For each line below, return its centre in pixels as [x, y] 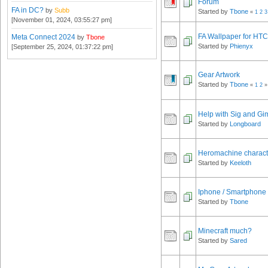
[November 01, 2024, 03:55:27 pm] [62, 19]
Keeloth [240, 163]
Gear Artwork [219, 75]
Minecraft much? [225, 231]
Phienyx [241, 46]
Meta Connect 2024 [43, 37]
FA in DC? [28, 10]
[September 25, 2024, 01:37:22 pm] [62, 46]
